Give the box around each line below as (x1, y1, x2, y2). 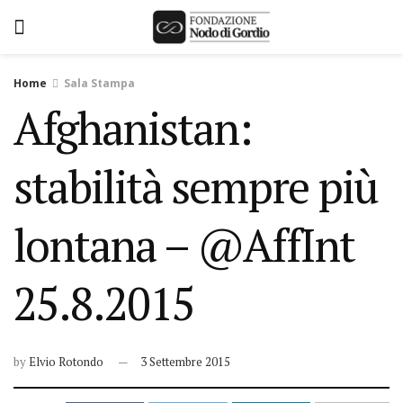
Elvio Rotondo (29, 354, 103, 370)
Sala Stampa (64, 76, 135, 91)
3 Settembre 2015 (140, 354, 230, 370)
